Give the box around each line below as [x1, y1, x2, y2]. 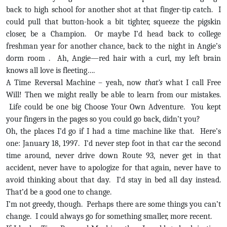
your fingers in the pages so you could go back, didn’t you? [6, 115, 200, 124]
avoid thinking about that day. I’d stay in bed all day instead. [6, 175, 221, 184]
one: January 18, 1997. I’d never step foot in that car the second [6, 139, 221, 148]
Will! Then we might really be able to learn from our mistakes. [6, 90, 221, 99]
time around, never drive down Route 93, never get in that [6, 151, 221, 160]
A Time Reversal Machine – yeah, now [6, 78, 145, 87]
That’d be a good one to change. [6, 187, 111, 197]
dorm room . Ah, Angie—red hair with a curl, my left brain [6, 54, 221, 63]
